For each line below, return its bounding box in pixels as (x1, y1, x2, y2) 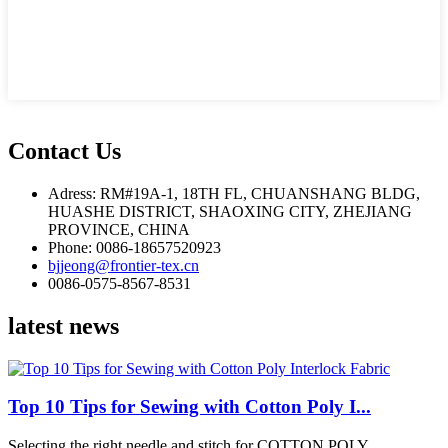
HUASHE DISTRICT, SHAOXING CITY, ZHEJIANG (48, 202, 412, 220)
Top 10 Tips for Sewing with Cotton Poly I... (8, 396, 371, 418)
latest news (8, 312, 119, 339)
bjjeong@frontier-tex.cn (48, 256, 199, 274)
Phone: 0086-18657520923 (48, 238, 221, 256)
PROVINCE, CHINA (48, 220, 190, 238)
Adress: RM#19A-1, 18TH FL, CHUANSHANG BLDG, (48, 184, 420, 202)
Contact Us (8, 137, 121, 164)
